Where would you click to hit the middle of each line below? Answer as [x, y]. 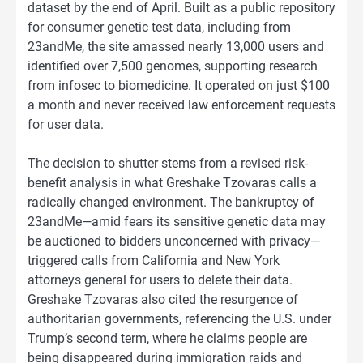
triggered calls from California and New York [154, 261]
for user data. [66, 125]
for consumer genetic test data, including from [159, 28]
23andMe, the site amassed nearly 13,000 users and [176, 47]
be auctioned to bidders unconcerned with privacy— [174, 241]
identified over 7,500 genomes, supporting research [173, 66]
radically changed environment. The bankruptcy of [171, 203]
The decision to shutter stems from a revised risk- [168, 164]
